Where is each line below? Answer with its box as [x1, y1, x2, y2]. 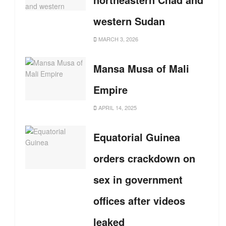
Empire [93, 82, 128, 97]
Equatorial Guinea [93, 130, 180, 144]
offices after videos [93, 193, 185, 208]
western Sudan [93, 14, 165, 28]
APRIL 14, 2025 [97, 103, 137, 111]
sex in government [93, 172, 183, 187]
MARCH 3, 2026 [97, 35, 138, 43]
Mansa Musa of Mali [93, 61, 189, 76]
